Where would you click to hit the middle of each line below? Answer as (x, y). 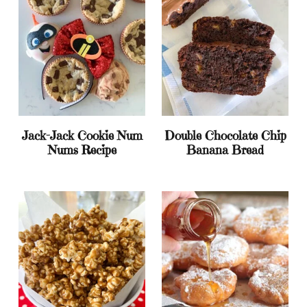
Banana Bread (225, 149)
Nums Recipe (82, 149)
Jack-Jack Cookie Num (82, 135)
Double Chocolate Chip (225, 135)
